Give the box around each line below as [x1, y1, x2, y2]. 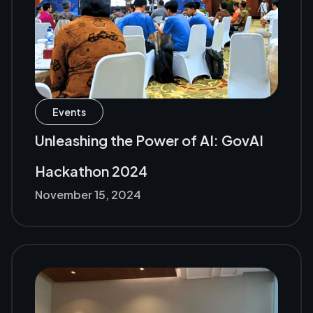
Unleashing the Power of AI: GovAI [35, 131, 263, 150]
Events [52, 105, 86, 119]
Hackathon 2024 [35, 162, 147, 180]
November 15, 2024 [35, 187, 141, 203]
